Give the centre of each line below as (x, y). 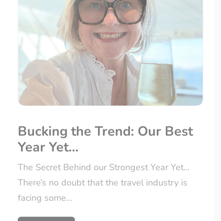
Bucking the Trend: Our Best (105, 132)
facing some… (45, 198)
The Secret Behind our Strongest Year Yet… (104, 167)
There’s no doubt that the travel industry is (103, 183)
